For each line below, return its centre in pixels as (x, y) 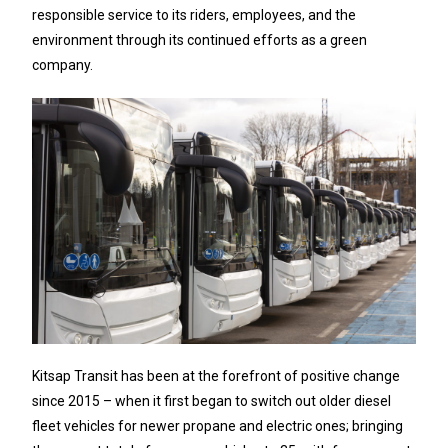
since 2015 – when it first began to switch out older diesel (212, 401)
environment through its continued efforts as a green (200, 39)
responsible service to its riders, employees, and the (194, 14)
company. (63, 64)
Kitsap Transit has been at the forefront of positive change (216, 376)
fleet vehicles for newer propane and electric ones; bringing (218, 426)
